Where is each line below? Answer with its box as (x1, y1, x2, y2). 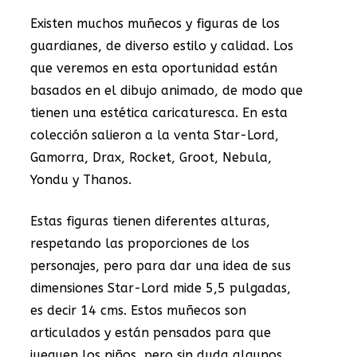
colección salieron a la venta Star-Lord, (30, 127, 279, 143)
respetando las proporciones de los (30, 235, 249, 251)
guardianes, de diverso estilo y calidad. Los (30, 37, 293, 53)
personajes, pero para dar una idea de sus (30, 257, 291, 273)
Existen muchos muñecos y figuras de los (30, 15, 280, 31)
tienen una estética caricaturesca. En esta (30, 104, 288, 120)
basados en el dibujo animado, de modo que (30, 82, 303, 98)
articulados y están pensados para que (30, 324, 271, 340)
